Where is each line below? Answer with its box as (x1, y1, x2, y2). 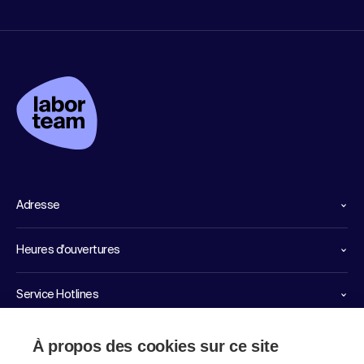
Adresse (16, 200, 60, 211)
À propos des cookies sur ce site (32, 337, 279, 355)
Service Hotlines (16, 289, 99, 301)
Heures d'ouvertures (16, 245, 120, 256)
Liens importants (16, 334, 102, 345)
